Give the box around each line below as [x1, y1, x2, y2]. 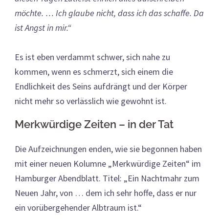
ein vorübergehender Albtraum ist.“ [15, 201, 142, 213]
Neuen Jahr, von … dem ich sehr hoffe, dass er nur [15, 187, 197, 198]
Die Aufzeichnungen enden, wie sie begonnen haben [15, 143, 202, 154]
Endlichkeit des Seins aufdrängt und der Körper [15, 80, 187, 92]
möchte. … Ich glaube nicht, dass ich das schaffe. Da [15, 7, 204, 19]
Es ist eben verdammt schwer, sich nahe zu [15, 51, 170, 63]
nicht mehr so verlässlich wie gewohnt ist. [15, 95, 169, 107]
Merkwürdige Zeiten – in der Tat [15, 117, 174, 131]
